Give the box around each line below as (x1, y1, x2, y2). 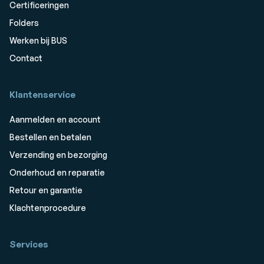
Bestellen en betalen (9, 132, 91, 142)
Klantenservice (9, 89, 75, 100)
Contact (9, 53, 42, 63)
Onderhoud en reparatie (9, 167, 105, 177)
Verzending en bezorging (9, 150, 107, 160)
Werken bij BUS (9, 35, 67, 45)
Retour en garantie (9, 185, 82, 195)
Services (9, 239, 48, 250)
